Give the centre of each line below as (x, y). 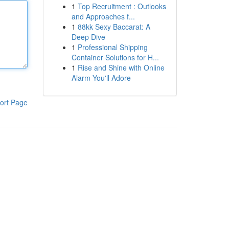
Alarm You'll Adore (101, 78)
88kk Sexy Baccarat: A (114, 27)
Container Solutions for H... (115, 57)
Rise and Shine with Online (121, 67)
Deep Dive (88, 37)
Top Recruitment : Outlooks (122, 6)
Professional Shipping (112, 47)
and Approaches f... (103, 16)
